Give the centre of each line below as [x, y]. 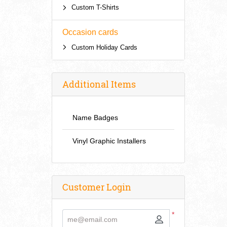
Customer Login [97, 187]
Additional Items [99, 84]
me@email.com [92, 219]
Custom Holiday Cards [104, 47]
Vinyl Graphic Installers [109, 141]
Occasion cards [90, 32]
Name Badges [95, 117]
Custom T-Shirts [95, 8]
